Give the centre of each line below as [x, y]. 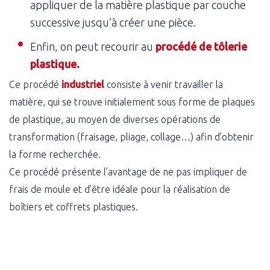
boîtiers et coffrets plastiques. [74, 207]
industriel [84, 85]
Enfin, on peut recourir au [93, 46]
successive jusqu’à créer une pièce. [113, 22]
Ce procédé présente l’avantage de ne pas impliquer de [128, 172]
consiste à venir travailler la [165, 85]
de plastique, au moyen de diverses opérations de [115, 120]
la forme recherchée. [55, 155]
